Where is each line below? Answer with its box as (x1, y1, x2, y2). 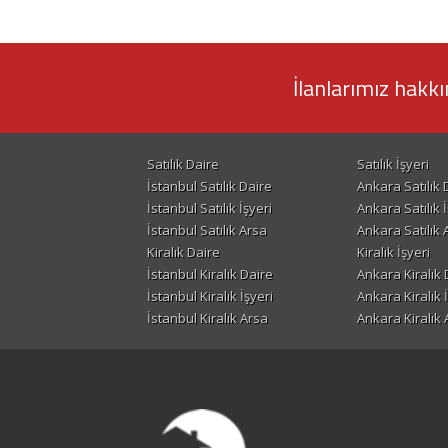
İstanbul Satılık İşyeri (147, 199, 272, 218)
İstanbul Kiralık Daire (147, 265, 273, 284)
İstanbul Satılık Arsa (147, 221, 267, 240)
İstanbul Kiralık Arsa (147, 309, 268, 328)
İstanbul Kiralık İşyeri (147, 287, 273, 306)
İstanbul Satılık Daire (147, 177, 272, 196)
